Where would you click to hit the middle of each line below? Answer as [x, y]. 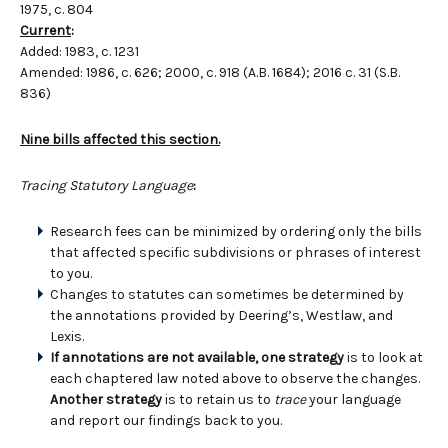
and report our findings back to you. [166, 420]
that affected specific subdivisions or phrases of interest [235, 252]
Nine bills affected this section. [120, 139]
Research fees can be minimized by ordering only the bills [236, 231]
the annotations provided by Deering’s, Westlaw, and [221, 315]
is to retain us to [218, 399]
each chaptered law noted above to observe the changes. [235, 378]
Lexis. [67, 336]
